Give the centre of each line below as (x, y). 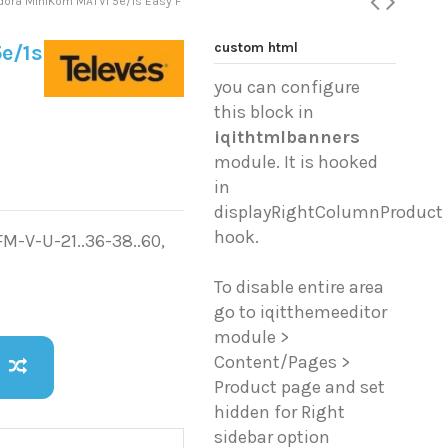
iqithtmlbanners (287, 137)
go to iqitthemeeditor (301, 312)
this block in (264, 112)
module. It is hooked (296, 162)
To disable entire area (299, 287)
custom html (256, 47)
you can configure (287, 87)
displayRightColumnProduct (329, 212)
